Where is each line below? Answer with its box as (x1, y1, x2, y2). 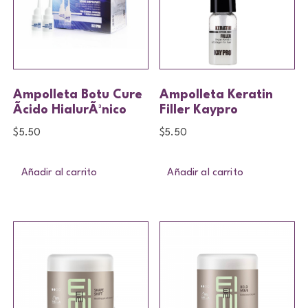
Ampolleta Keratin (159, 89, 274, 102)
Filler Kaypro (159, 104, 239, 117)
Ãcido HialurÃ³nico (13, 104, 127, 117)
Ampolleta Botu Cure (13, 89, 143, 102)
